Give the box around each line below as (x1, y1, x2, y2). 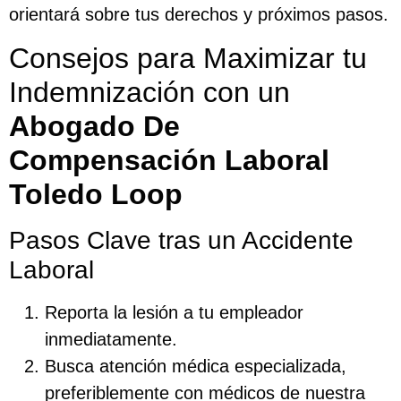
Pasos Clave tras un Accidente (9, 226, 354, 254)
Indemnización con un (9, 75, 290, 108)
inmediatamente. (45, 328, 177, 349)
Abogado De (9, 109, 180, 142)
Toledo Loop (9, 177, 183, 210)
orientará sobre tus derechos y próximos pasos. (9, 4, 388, 25)
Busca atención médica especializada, (45, 355, 346, 376)
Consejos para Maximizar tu (9, 41, 367, 74)
